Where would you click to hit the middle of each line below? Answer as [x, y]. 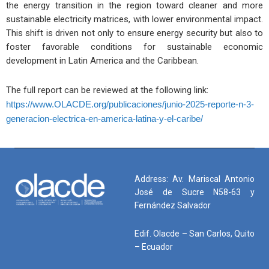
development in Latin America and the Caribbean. [102, 60]
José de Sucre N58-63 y [195, 192]
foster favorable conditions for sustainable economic [134, 47]
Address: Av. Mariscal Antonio [195, 179]
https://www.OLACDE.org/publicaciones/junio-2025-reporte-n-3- [130, 104]
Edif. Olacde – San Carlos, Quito [195, 233]
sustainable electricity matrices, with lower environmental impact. [134, 19]
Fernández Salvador [173, 206]
